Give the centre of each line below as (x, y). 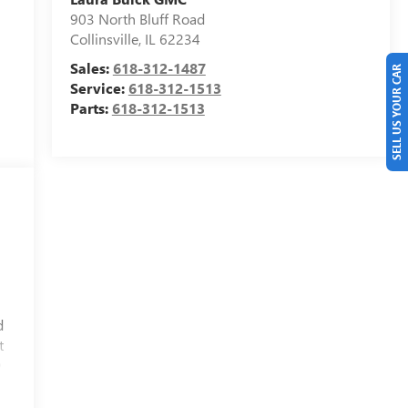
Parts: (91, 108)
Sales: (91, 68)
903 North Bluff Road (137, 19)
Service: (99, 88)
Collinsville (104, 39)
